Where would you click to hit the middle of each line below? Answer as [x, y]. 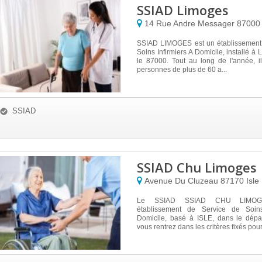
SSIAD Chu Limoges [197, 167]
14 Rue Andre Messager [191, 23]
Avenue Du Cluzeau [182, 181]
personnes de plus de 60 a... [182, 70]
